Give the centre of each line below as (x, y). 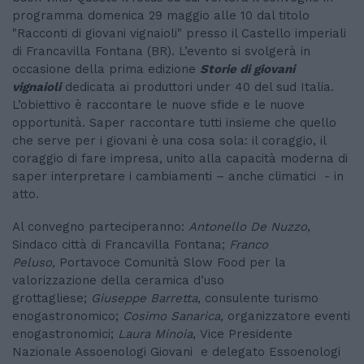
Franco (249, 245)
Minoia (173, 334)
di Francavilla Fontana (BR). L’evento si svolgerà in (161, 52)
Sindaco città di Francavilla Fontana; (121, 245)
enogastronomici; (65, 334)
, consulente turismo (258, 299)
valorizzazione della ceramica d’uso (118, 281)
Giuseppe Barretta (144, 299)
